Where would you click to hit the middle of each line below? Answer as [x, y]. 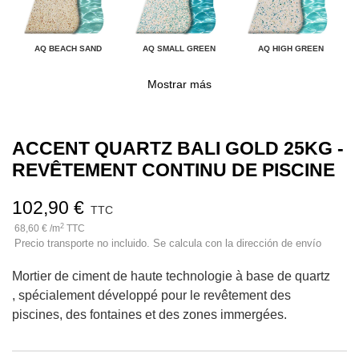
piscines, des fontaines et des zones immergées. [151, 315]
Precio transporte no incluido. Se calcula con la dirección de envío [168, 244]
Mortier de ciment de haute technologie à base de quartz [171, 276]
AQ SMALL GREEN [179, 49]
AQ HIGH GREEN [291, 49]
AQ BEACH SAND [68, 49]
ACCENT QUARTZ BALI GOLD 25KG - [178, 149]
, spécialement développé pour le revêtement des [151, 296]
